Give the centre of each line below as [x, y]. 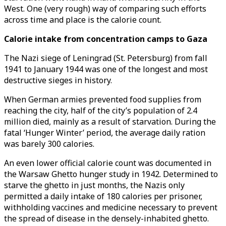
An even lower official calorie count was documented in [108, 163]
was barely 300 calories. [49, 144]
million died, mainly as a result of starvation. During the [110, 122]
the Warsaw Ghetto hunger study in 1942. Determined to [111, 174]
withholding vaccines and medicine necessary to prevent [111, 207]
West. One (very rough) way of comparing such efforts [105, 9]
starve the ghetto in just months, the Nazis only [94, 185]
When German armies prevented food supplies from [103, 99]
